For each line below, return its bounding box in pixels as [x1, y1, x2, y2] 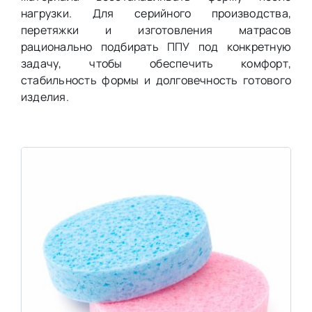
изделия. [20, 88, 69, 104]
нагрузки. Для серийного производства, [20, 5, 292, 21]
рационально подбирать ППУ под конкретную [20, 38, 292, 54]
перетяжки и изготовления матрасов [20, 22, 292, 38]
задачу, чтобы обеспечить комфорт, [20, 55, 292, 71]
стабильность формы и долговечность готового [20, 72, 292, 88]
